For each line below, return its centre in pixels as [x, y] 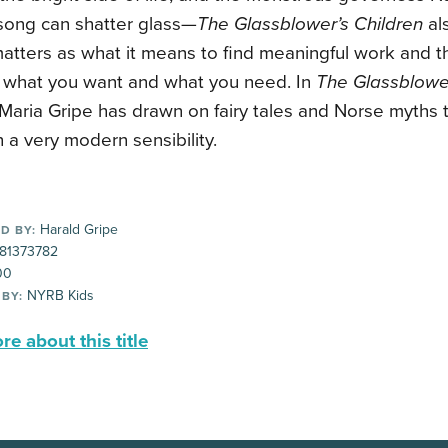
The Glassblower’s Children [310, 24]
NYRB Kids [58, 295]
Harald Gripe [77, 229]
